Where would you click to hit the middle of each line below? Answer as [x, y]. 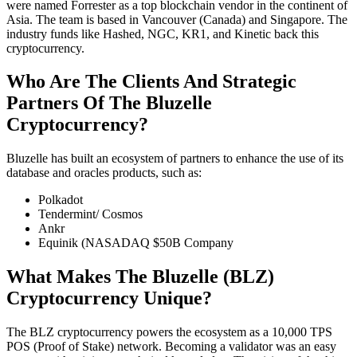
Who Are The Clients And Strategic [151, 82]
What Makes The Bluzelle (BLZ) [140, 277]
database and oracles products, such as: [104, 173]
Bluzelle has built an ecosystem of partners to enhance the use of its [175, 159]
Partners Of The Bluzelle [109, 103]
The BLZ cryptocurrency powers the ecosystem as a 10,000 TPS [169, 332]
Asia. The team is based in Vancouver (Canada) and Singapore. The [177, 19]
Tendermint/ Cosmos [90, 214]
